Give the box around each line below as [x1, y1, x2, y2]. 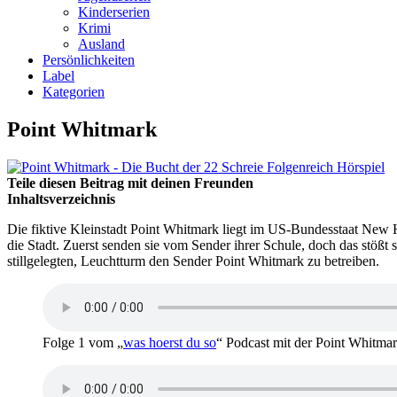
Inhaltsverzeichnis [7, 191, 115, 206]
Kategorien [43, 84, 105, 99]
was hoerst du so [123, 334, 216, 350]
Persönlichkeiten [43, 52, 135, 67]
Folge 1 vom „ [43, 334, 123, 350]
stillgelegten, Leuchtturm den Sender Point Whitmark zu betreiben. [7, 253, 379, 269]
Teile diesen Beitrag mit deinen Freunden [7, 175, 253, 191]
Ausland [78, 36, 125, 51]
